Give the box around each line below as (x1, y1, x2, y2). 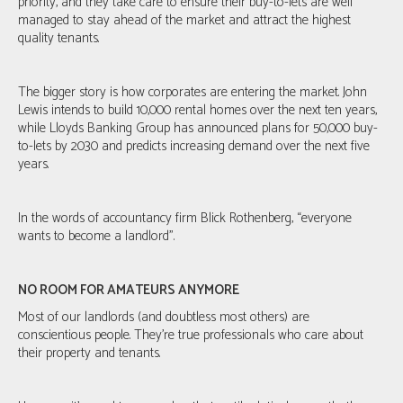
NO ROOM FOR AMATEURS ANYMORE (18, 278, 239, 301)
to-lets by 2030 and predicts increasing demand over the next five (18, 134, 370, 157)
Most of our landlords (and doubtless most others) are (18, 305, 309, 328)
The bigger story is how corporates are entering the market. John (18, 80, 367, 103)
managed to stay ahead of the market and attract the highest (18, 8, 351, 31)
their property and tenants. (18, 341, 164, 364)
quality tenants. (18, 26, 99, 49)
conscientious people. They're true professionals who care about (18, 323, 363, 346)
